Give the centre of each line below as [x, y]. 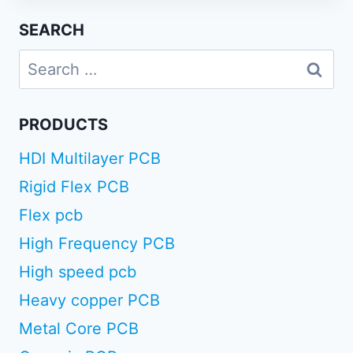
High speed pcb [78, 272]
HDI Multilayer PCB [90, 159]
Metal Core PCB [79, 329]
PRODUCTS [63, 125]
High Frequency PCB [97, 244]
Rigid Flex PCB [74, 187]
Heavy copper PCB [89, 301]
